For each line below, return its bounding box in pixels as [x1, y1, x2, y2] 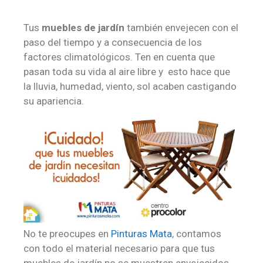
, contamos [172, 227, 221, 240]
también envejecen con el [124, 22, 238, 34]
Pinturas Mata [111, 227, 172, 240]
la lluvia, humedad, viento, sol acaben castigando [23, 80, 237, 93]
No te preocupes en [23, 227, 111, 240]
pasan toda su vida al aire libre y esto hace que [23, 66, 230, 78]
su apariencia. [23, 95, 84, 107]
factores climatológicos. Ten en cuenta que [23, 51, 215, 63]
